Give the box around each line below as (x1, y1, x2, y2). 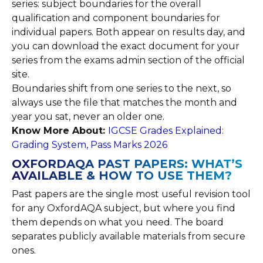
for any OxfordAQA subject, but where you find (12, 203, 235, 214)
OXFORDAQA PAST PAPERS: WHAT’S (12, 157, 242, 171)
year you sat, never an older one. (12, 111, 164, 122)
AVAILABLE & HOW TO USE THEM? (12, 168, 232, 183)
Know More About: (12, 125, 108, 136)
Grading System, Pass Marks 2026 (12, 139, 167, 150)
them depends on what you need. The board (12, 217, 224, 228)
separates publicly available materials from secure (12, 231, 245, 242)
